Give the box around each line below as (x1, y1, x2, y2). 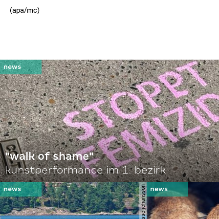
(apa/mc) (10, 6, 40, 15)
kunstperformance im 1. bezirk (5, 164, 166, 176)
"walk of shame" (5, 150, 94, 162)
